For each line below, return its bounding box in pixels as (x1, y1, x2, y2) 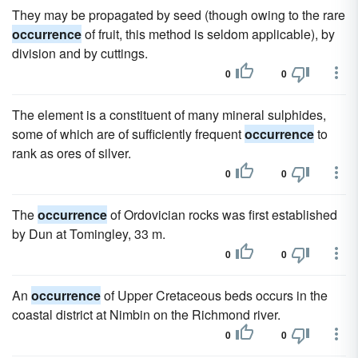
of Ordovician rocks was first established (107, 205, 337, 224)
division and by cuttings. (12, 44, 148, 62)
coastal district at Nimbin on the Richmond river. (12, 305, 280, 324)
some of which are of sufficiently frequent (12, 125, 245, 143)
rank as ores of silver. (12, 144, 131, 162)
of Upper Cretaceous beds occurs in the (101, 286, 328, 304)
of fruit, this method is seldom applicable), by (82, 25, 335, 43)
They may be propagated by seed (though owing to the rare (12, 6, 345, 24)
